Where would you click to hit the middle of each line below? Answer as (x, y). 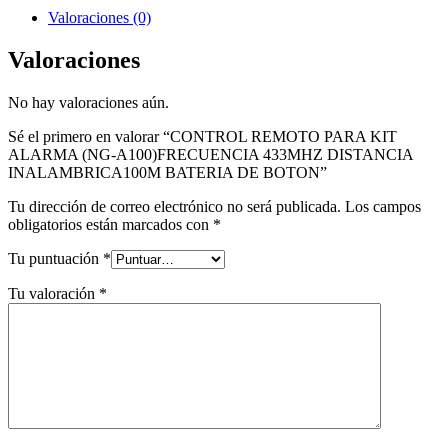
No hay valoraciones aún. (88, 102)
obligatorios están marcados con (110, 224)
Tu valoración (53, 293)
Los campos (383, 206)
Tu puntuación (55, 258)
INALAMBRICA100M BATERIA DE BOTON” (167, 172)
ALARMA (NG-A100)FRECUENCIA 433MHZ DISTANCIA (210, 154)
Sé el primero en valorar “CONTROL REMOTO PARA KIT (202, 136)
